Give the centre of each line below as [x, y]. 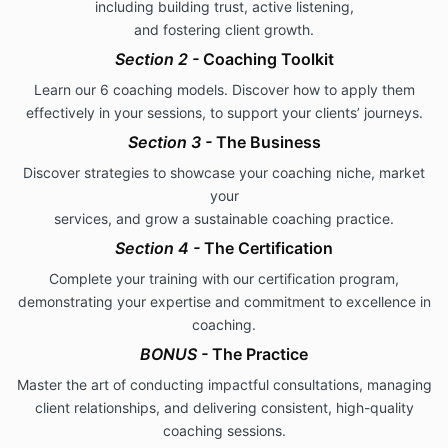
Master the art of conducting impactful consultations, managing [224, 385]
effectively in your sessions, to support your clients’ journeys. [224, 113]
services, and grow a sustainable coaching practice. [224, 219]
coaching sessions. [224, 431]
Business [285, 142]
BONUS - [176, 354]
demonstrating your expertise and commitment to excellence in [224, 302]
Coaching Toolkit [268, 59]
